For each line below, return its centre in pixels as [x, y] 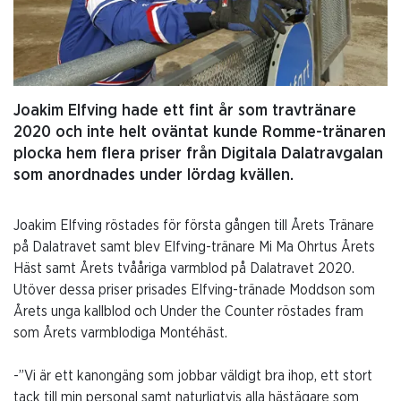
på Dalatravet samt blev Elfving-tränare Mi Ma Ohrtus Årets [194, 247]
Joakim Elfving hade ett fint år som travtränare [185, 111]
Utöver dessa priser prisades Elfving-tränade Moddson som [194, 290]
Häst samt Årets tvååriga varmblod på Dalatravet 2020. [184, 268]
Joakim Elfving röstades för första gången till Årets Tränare [194, 225]
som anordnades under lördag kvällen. [154, 175]
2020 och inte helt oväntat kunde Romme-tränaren [200, 132]
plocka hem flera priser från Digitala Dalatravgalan [198, 154]
